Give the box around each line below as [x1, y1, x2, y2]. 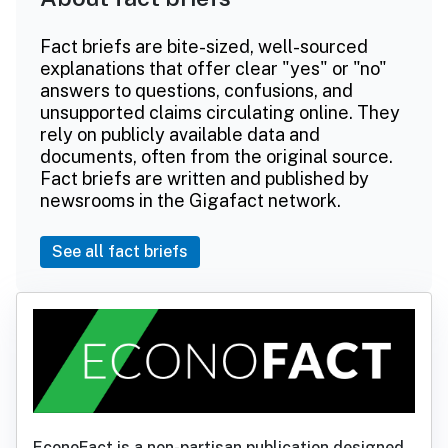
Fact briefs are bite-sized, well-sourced [40, 35, 368, 57]
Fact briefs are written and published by [40, 167, 369, 189]
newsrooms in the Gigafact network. [40, 189, 341, 211]
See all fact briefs [52, 241, 188, 261]
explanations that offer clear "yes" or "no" [40, 57, 387, 79]
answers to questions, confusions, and [40, 79, 353, 101]
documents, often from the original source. [40, 145, 393, 167]
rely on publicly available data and [40, 123, 320, 145]
